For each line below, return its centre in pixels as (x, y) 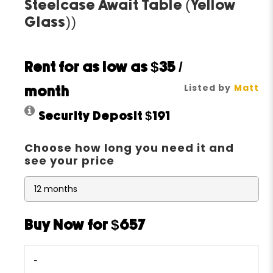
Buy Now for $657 (86, 226)
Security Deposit (92, 117)
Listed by (207, 88)
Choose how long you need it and (129, 148)
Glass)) (51, 23)
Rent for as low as (88, 68)
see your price (70, 161)
